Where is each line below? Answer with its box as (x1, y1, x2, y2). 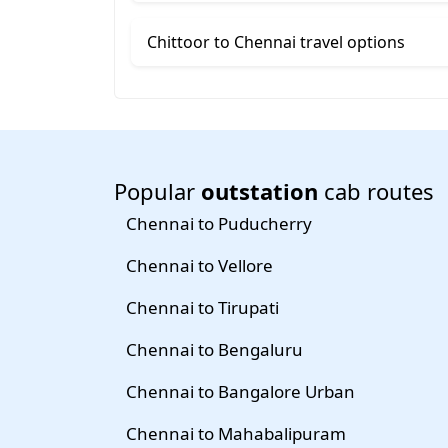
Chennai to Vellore (126, 253, 273, 277)
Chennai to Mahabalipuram (126, 421, 346, 445)
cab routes (318, 175, 434, 206)
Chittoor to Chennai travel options (147, 30, 405, 53)
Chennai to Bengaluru (126, 337, 303, 361)
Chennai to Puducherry (126, 211, 312, 235)
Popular (114, 175, 201, 206)
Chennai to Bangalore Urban (126, 379, 355, 403)
